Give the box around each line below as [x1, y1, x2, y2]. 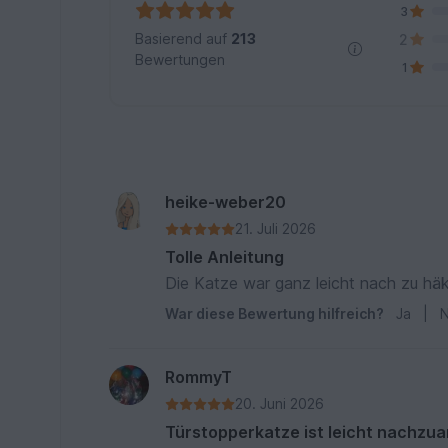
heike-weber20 [165, 192, 287, 213]
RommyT [165, 367, 233, 388]
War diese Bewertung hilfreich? [165, 305, 385, 323]
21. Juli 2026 [235, 220, 317, 238]
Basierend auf [135, 30, 232, 48]
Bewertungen [135, 51, 226, 69]
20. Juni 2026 [235, 395, 325, 413]
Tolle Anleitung [165, 247, 285, 268]
